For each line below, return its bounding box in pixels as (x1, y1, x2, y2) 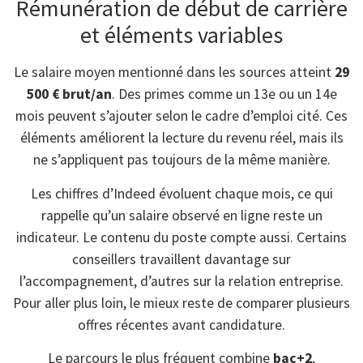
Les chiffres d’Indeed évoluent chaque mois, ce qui (30, 184, 333, 203)
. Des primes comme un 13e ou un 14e (111, 85, 337, 104)
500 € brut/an (26, 85, 112, 104)
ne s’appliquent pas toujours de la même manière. (32, 151, 331, 169)
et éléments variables (80, 20, 283, 50)
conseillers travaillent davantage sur (72, 250, 291, 268)
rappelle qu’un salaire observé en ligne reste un (41, 206, 322, 224)
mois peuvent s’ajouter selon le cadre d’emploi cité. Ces (15, 107, 348, 126)
